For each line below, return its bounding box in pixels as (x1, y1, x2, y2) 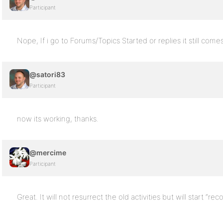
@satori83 (29, 70, 65, 79)
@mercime (29, 148, 66, 157)
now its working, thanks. (17, 114, 99, 123)
